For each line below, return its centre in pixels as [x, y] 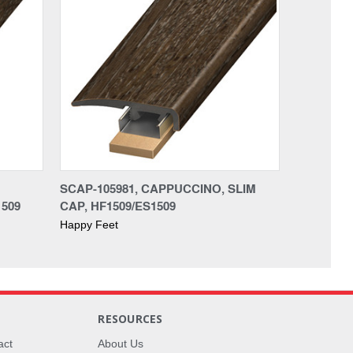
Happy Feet [89, 224]
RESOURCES [130, 318]
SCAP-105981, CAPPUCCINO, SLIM [158, 188]
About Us [121, 343]
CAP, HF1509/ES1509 [118, 205]
